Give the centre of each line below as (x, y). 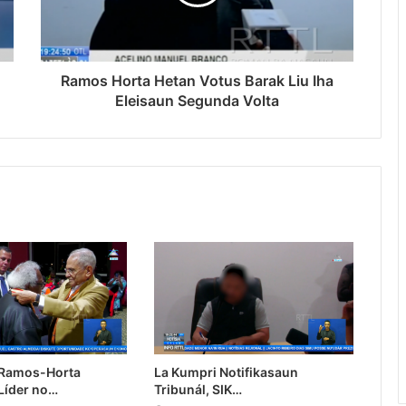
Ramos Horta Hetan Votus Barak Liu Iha (197, 81)
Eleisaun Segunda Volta (197, 101)
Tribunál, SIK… (198, 390)
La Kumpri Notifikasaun (226, 372)
